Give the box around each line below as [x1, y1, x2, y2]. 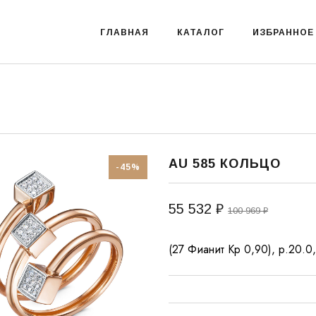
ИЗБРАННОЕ [253, 28, 314, 37]
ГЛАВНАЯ [100, 28, 149, 37]
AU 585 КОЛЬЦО [169, 157, 281, 171]
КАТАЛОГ [177, 28, 224, 37]
